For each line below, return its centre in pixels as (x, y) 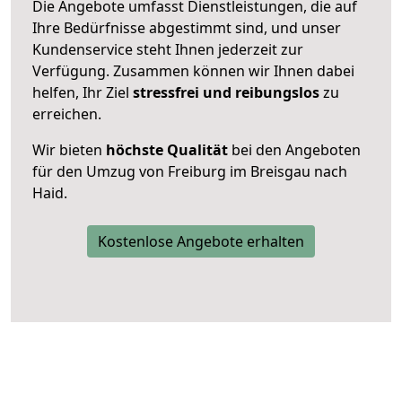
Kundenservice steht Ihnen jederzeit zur (168, 49)
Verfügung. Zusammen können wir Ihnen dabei (193, 70)
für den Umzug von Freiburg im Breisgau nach (190, 171)
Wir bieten (69, 149)
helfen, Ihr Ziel (83, 92)
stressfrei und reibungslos (226, 92)
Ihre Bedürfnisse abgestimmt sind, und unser (187, 27)
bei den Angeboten (294, 149)
